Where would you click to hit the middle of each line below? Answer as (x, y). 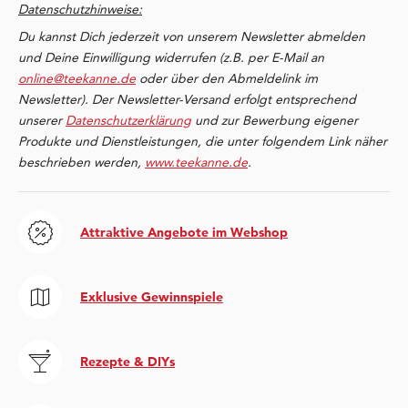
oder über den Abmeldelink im (227, 79)
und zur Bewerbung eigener (275, 121)
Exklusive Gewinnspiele (152, 296)
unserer (42, 121)
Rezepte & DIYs (127, 361)
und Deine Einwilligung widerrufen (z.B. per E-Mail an (171, 58)
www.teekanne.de (196, 163)
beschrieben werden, (82, 163)
